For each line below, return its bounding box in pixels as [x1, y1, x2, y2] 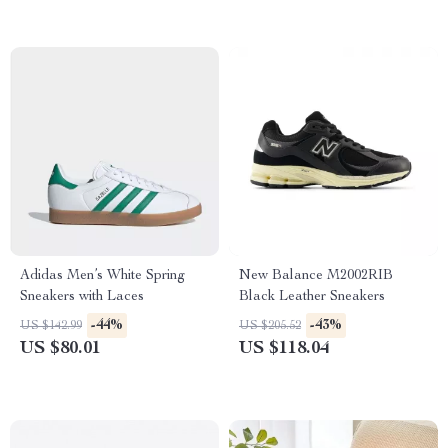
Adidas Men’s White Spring [20, 269, 185, 283]
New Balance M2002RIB [239, 269, 393, 283]
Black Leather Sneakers [239, 290, 385, 304]
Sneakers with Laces [20, 290, 144, 304]
